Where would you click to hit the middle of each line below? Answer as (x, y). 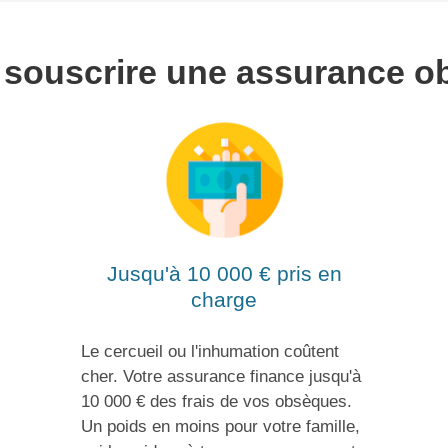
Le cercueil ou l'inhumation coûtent (209, 351)
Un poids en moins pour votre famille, (220, 426)
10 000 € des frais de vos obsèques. (216, 401)
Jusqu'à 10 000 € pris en (224, 274)
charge (224, 300)
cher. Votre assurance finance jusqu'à (220, 376)
